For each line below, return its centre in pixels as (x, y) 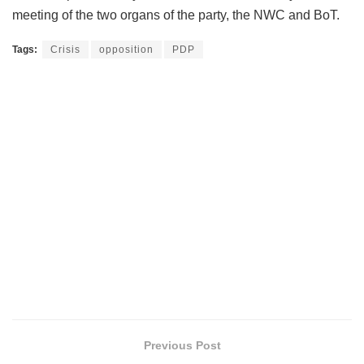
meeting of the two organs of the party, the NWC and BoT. (176, 15)
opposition (126, 50)
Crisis (65, 50)
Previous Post (182, 346)
